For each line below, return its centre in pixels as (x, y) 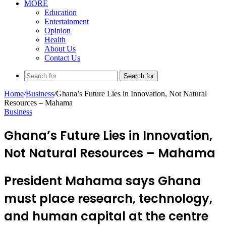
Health (55, 40)
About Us (60, 49)
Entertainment (67, 21)
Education (61, 12)
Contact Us (62, 58)
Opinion (58, 31)
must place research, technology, (108, 198)
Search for (139, 76)
